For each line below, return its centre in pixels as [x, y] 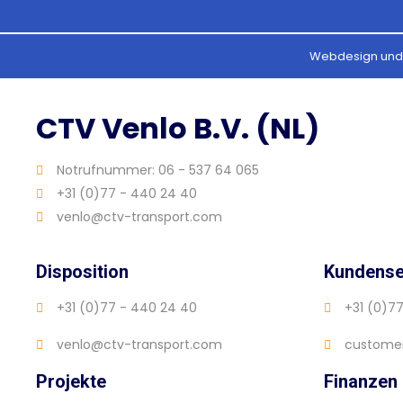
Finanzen [361, 382]
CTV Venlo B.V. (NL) [178, 129]
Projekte [71, 382]
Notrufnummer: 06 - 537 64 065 [157, 170]
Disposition [82, 272]
